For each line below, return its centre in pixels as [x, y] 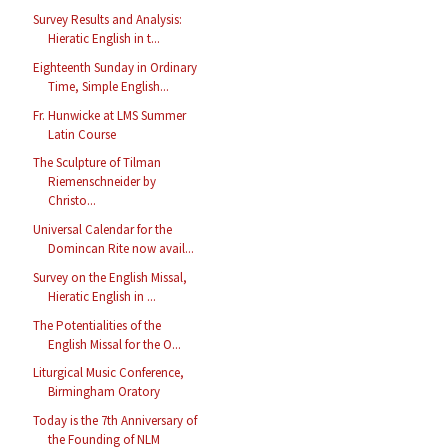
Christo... [72, 201]
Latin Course [82, 134]
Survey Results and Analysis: [108, 20]
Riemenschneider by [102, 182]
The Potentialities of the [97, 325]
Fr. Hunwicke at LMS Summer [110, 115]
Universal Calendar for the [103, 230]
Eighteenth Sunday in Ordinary [115, 67]
